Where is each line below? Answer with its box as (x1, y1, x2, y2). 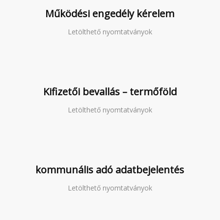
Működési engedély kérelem (45, 7, 175, 20)
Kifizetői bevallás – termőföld (43, 85, 177, 98)
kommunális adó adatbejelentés (35, 163, 185, 176)
